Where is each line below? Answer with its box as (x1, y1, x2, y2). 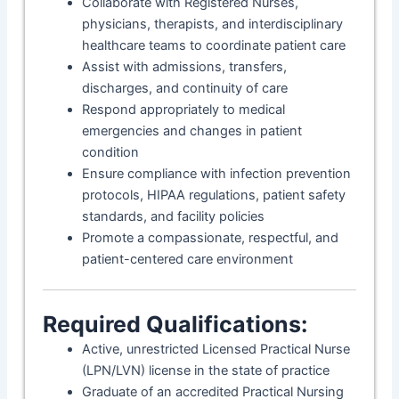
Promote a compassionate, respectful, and (81, 229, 338, 246)
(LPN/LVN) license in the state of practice (81, 362, 330, 379)
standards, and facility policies (81, 208, 265, 224)
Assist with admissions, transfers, (81, 58, 287, 75)
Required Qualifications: (42, 310, 307, 338)
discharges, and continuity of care (81, 79, 288, 96)
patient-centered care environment (81, 250, 293, 267)
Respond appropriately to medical (81, 101, 285, 118)
